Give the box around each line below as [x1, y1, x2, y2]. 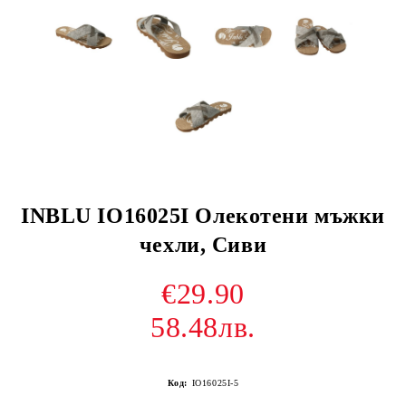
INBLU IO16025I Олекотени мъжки [21, 204, 385, 227]
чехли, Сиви [139, 233, 267, 256]
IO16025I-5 [191, 378, 239, 388]
